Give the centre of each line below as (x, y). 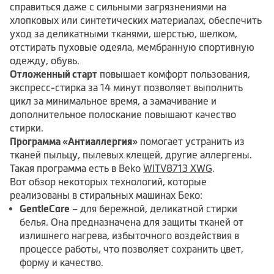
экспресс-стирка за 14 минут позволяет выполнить (126, 88)
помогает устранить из (191, 142)
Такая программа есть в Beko (76, 168)
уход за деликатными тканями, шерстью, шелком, (124, 34)
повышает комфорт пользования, (174, 74)
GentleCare (45, 209)
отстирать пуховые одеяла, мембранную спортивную (132, 47)
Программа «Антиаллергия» (74, 142)
